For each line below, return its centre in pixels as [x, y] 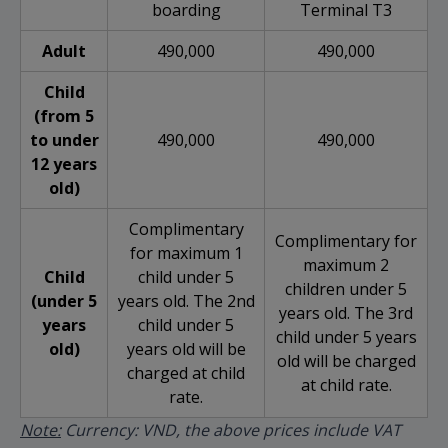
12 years [64, 164]
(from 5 [64, 116]
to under [64, 140]
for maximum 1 [186, 253]
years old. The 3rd [346, 313]
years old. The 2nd [186, 301]
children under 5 [346, 289]
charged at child [186, 373]
